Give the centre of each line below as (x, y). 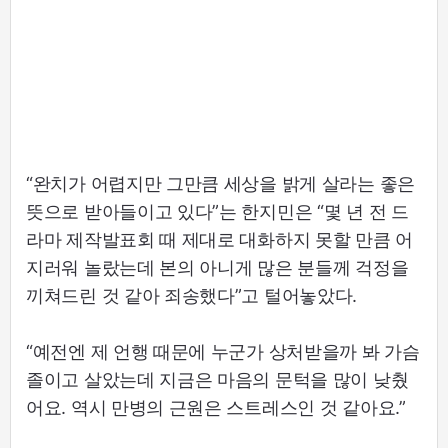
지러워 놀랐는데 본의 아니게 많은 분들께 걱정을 (217, 268)
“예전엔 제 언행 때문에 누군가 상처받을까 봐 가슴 (223, 352)
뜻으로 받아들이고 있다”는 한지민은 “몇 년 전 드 (217, 212)
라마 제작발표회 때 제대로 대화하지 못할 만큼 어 (219, 240)
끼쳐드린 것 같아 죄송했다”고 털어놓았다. (192, 296)
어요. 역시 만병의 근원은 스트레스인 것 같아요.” (216, 408)
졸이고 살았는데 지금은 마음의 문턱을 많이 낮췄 (217, 380)
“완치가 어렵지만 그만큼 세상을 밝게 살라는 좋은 (220, 184)
